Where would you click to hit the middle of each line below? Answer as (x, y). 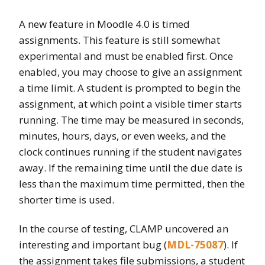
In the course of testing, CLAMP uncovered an (124, 228)
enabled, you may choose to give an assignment (130, 72)
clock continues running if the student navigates (130, 151)
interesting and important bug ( (93, 244)
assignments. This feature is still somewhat (119, 40)
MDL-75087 (195, 244)
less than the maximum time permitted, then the (132, 183)
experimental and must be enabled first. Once (126, 56)
